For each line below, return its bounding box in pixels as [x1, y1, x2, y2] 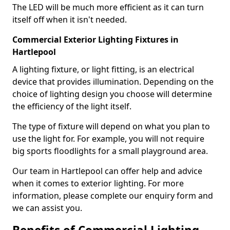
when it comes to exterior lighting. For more [12, 177, 184, 189]
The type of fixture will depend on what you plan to [12, 120, 210, 132]
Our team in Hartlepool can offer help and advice [12, 165, 202, 177]
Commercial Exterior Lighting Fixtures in [12, 33, 179, 45]
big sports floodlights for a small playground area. [12, 145, 208, 157]
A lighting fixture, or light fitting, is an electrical [12, 63, 194, 75]
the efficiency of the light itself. [12, 100, 131, 112]
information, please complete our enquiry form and [12, 189, 213, 201]
